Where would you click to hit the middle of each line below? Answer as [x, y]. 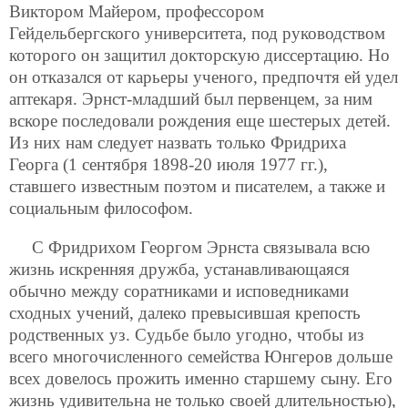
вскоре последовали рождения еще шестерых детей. [200, 121]
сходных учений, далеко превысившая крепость [185, 313]
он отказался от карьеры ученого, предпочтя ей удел [204, 77]
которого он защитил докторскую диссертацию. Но [199, 56]
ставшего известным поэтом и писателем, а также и [197, 187]
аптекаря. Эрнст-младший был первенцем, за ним [191, 99]
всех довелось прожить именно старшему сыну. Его [201, 379]
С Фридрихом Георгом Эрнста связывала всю [201, 248]
